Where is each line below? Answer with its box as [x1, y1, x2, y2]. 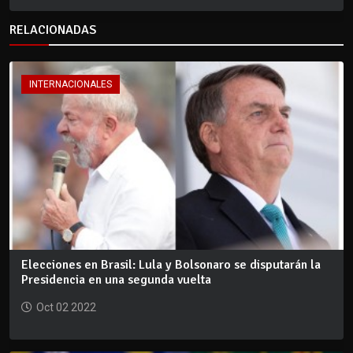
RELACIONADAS [9, 22, 96, 39]
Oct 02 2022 [36, 300, 96, 314]
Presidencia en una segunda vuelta [21, 271, 211, 288]
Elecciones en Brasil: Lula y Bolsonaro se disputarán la [21, 256, 321, 273]
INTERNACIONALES [29, 79, 112, 91]
